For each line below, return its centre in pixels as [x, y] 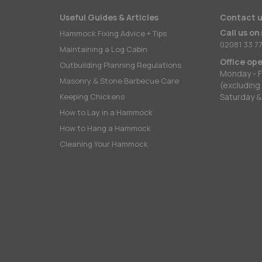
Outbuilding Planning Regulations [121, 65]
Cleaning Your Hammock [104, 144]
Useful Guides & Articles [109, 17]
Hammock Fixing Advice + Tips [113, 33]
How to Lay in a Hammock [106, 112]
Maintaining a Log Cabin [104, 49]
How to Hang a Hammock [106, 128]
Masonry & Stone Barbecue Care [120, 81]
